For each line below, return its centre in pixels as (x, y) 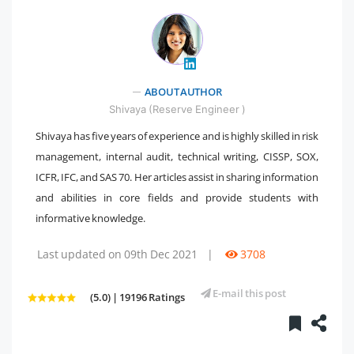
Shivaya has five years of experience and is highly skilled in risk (177, 136)
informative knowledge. (90, 218)
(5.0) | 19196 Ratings (137, 297)
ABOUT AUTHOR (183, 91)
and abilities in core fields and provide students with (177, 197)
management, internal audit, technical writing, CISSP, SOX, (177, 156)
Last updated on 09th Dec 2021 (117, 254)
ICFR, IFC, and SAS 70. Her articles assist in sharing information (177, 177)
